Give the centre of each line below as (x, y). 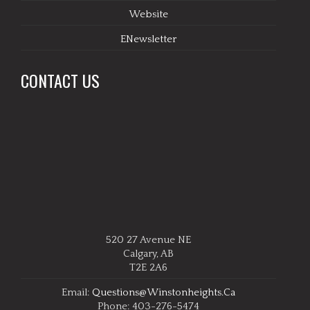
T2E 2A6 (148, 267)
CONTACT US (60, 80)
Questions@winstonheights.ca (163, 292)
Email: (76, 292)
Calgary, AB (148, 253)
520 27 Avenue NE (148, 239)
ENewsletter (148, 39)
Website (148, 14)
